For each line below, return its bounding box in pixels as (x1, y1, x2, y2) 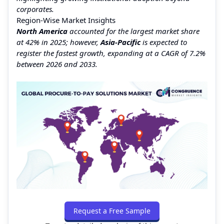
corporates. (16, 3, 54, 14)
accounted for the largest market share (67, 25, 199, 36)
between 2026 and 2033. (16, 58, 97, 69)
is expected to (140, 36, 187, 47)
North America (16, 25, 67, 36)
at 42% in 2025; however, (16, 36, 100, 47)
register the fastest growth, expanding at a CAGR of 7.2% (16, 47, 205, 58)
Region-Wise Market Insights (16, 14, 115, 25)
